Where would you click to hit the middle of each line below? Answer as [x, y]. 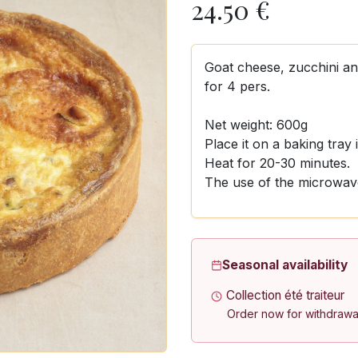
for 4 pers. [237, 86]
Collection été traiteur [285, 295]
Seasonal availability [285, 265]
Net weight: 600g [256, 125]
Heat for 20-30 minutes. [277, 163]
